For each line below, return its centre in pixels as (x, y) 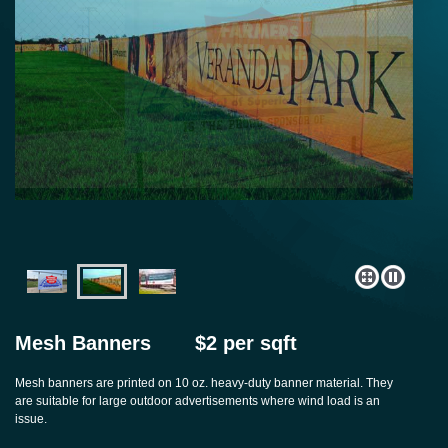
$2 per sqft (246, 343)
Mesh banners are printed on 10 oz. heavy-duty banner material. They (204, 383)
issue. (31, 419)
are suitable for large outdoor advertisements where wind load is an (197, 401)
